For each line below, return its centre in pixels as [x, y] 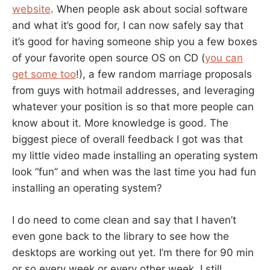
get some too [44, 74]
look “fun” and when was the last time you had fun [134, 172]
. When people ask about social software [149, 9]
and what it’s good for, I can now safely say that [128, 26]
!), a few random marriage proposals [164, 74]
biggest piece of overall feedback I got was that [127, 140]
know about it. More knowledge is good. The [120, 123]
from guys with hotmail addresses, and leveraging [133, 91]
